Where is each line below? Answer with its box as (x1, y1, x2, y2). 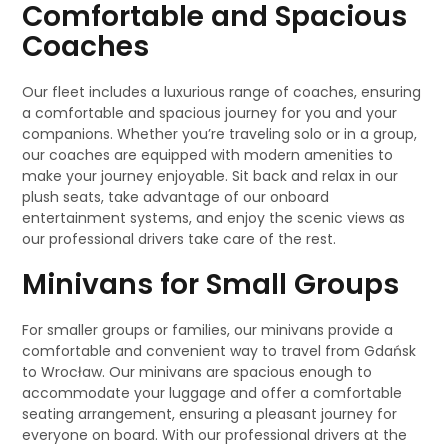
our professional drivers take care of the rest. (22, 229, 337, 250)
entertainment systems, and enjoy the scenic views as (22, 208, 406, 229)
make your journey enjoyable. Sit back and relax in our (22, 166, 399, 187)
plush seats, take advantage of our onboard (22, 187, 330, 208)
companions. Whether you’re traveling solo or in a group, (22, 124, 418, 145)
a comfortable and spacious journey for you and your (22, 103, 398, 124)
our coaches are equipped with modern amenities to (22, 145, 394, 166)
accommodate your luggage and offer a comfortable (22, 383, 403, 404)
